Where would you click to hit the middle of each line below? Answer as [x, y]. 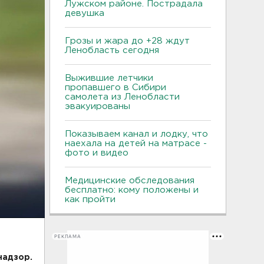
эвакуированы [98, 106]
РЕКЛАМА [68, 236]
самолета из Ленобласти [122, 97]
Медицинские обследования [130, 181]
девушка [85, 13]
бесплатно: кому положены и [132, 190]
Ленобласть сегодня [112, 50]
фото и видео [97, 153]
